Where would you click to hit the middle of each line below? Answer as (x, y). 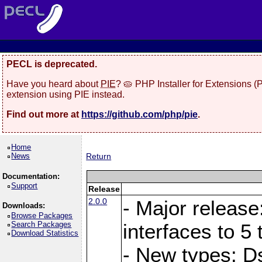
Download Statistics (45, 233)
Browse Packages (42, 215)
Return (99, 156)
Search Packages (42, 224)
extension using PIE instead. (65, 94)
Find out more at (44, 114)
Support (25, 186)
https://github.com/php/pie (139, 114)
